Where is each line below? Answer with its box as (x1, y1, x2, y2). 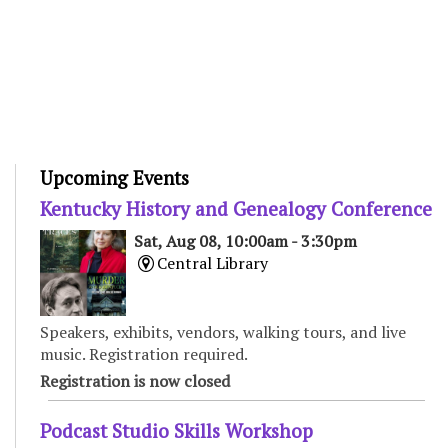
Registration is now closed (40, 370, 230, 393)
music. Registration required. (40, 343, 248, 366)
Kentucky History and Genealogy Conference (40, 195, 432, 221)
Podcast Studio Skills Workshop (40, 418, 313, 444)
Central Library (156, 251, 268, 274)
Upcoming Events (40, 165, 189, 190)
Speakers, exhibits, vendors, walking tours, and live (40, 321, 406, 344)
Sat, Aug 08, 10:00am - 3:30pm (134, 229, 358, 252)
